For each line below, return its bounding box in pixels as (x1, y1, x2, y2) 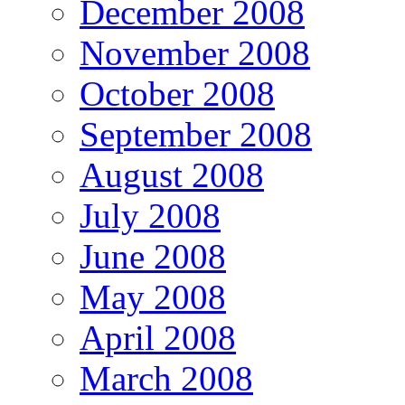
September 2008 (80, 115, 312, 155)
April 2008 (80, 318, 236, 358)
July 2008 (80, 196, 221, 236)
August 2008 (80, 155, 264, 195)
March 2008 (80, 359, 253, 399)
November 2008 (80, 33, 310, 73)
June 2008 (80, 237, 226, 277)
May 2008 (80, 278, 226, 317)
